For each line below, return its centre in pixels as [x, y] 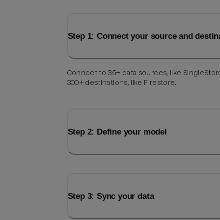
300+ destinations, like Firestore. [122, 83]
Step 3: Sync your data [111, 196]
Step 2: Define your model [117, 132]
